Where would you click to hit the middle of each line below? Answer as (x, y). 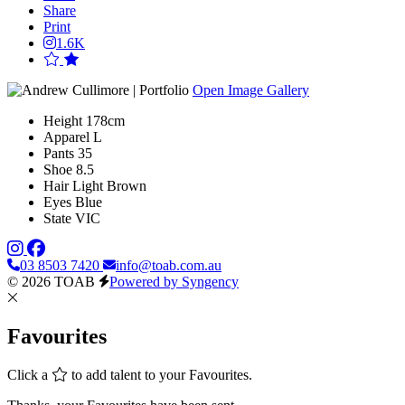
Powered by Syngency (174, 281)
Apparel (66, 137)
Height (63, 120)
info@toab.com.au (169, 265)
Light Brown (109, 185)
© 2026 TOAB (51, 281)
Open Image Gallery (251, 89)
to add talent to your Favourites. (160, 374)
